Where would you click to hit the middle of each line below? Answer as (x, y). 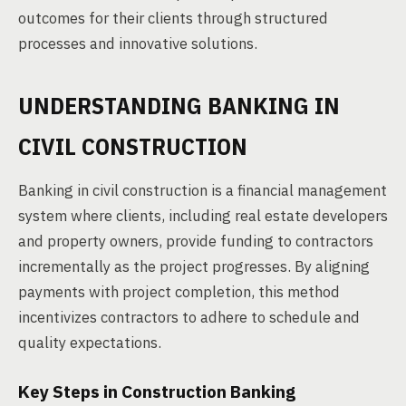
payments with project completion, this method (179, 292)
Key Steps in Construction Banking (157, 391)
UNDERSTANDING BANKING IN (179, 105)
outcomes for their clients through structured (173, 18)
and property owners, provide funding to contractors (196, 241)
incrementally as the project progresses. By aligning (194, 266)
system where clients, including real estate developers (203, 216)
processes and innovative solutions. (138, 43)
